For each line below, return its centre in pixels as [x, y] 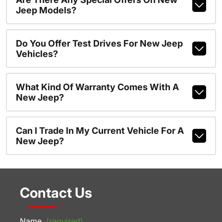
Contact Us [56, 193]
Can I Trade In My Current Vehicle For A [100, 131]
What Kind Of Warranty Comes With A [97, 87]
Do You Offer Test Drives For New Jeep [99, 43]
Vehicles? [37, 54]
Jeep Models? [46, 10]
